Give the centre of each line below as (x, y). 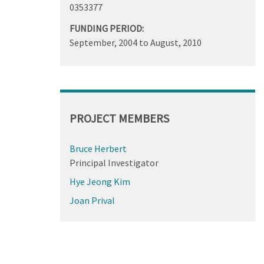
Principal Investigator (114, 162)
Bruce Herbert (98, 148)
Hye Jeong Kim (100, 181)
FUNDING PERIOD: (106, 28)
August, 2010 (176, 42)
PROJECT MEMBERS (119, 118)
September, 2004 (103, 42)
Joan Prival (92, 200)
